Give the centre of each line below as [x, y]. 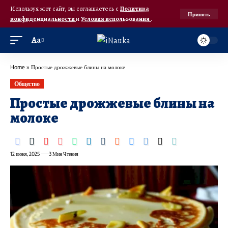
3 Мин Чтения [63, 154]
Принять [199, 14]
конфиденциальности [43, 19]
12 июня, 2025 [25, 154]
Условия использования [116, 19]
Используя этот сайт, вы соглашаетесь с [65, 8]
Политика [135, 8]
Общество [27, 83]
